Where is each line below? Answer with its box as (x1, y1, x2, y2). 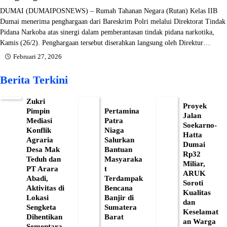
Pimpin (26, 106, 50, 115)
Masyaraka (104, 155, 143, 163)
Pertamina (104, 106, 140, 115)
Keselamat (182, 208, 218, 216)
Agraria (26, 135, 53, 144)
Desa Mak (26, 145, 60, 154)
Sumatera (104, 203, 137, 211)
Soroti (182, 179, 203, 187)
